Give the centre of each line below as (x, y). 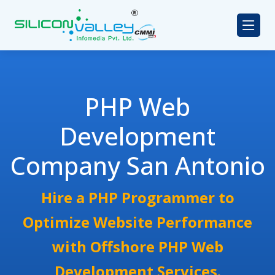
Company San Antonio (137, 166)
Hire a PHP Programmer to (137, 198)
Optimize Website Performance (137, 222)
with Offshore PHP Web (137, 247)
